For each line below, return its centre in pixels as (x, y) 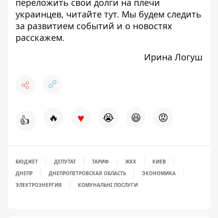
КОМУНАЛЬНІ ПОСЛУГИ (108, 185)
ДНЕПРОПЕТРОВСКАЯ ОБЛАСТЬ (87, 173)
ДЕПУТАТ (65, 162)
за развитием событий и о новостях (94, 26)
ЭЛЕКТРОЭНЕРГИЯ (39, 185)
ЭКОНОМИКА (159, 173)
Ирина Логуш (173, 57)
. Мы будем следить (159, 14)
